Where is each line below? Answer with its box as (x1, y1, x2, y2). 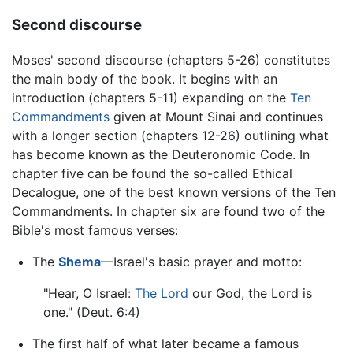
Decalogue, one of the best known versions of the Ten (12, 184, 336, 201)
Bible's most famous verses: (12, 222, 178, 239)
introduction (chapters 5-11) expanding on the (12, 90, 290, 106)
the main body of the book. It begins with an (12, 71, 277, 87)
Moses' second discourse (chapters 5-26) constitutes (12, 52, 330, 69)
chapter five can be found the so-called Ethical (12, 165, 292, 182)
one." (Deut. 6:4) (43, 304, 140, 321)
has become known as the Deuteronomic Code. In (12, 147, 310, 163)
